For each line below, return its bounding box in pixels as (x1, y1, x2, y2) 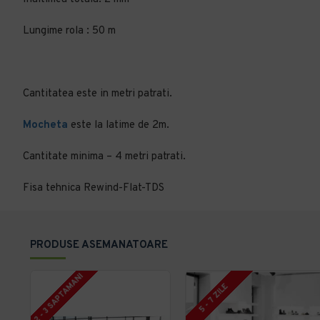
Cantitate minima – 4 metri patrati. (23, 150, 186, 164)
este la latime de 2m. (68, 119, 169, 132)
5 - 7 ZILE (196, 281, 231, 315)
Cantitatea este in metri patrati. (23, 87, 172, 101)
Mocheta (23, 119, 68, 132)
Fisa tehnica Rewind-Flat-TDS (23, 181, 164, 195)
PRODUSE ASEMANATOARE (30, 239, 168, 252)
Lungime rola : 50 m (23, 24, 116, 38)
